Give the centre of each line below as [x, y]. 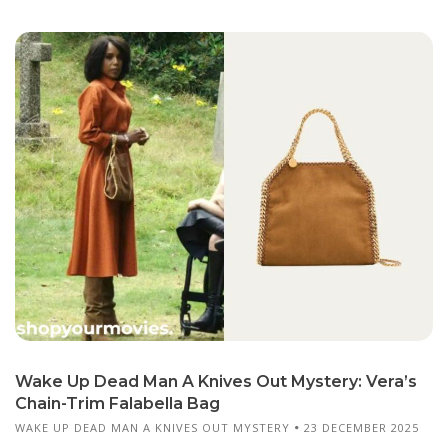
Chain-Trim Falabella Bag [117, 403]
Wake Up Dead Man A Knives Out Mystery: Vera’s [216, 381]
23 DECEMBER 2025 [361, 427]
